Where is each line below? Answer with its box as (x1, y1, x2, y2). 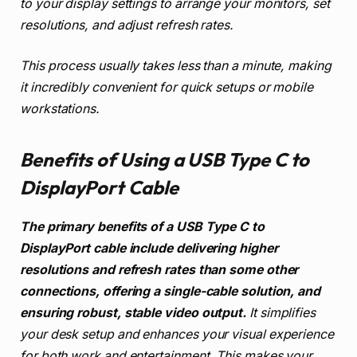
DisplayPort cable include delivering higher (20, 240, 278, 256)
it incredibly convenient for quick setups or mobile (20, 80, 313, 96)
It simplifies (246, 304, 316, 320)
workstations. (20, 101, 100, 117)
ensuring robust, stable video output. (20, 304, 247, 320)
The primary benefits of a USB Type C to (20, 218, 265, 234)
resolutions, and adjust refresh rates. (20, 17, 233, 33)
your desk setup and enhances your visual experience (20, 326, 334, 342)
